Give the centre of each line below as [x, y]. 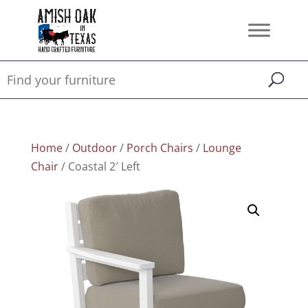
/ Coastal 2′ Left [99, 166]
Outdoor [94, 148]
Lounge [222, 148]
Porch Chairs [159, 148]
